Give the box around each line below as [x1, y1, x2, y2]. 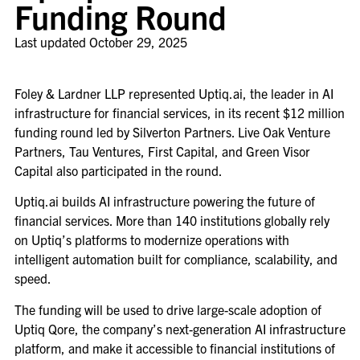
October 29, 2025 [88, 33, 187, 50]
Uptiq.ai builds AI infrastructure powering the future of [14, 193, 315, 210]
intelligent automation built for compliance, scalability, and [14, 251, 337, 268]
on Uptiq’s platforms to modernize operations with [14, 231, 289, 248]
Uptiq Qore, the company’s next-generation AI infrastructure [14, 320, 346, 337]
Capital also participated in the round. [14, 162, 223, 178]
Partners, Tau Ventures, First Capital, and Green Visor [14, 142, 310, 159]
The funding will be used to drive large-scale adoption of [14, 301, 321, 317]
